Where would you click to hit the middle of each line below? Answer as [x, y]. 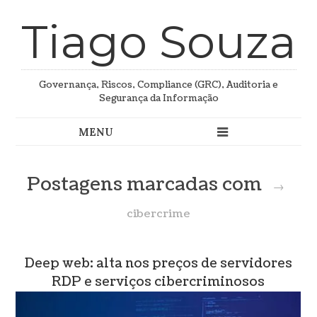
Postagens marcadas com [147, 185]
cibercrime [158, 214]
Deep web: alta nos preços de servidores [158, 264]
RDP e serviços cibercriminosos [158, 282]
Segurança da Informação [158, 99]
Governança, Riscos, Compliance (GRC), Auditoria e [158, 85]
